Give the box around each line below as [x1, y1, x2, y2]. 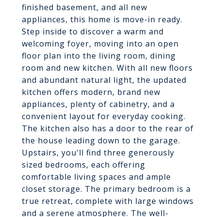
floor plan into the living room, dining [22, 50, 176, 61]
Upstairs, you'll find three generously [22, 147, 174, 158]
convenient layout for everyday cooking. [22, 111, 186, 122]
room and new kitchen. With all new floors [22, 62, 193, 73]
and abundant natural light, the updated [22, 75, 186, 85]
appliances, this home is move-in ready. [22, 14, 183, 25]
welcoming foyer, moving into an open [22, 38, 179, 49]
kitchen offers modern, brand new [22, 87, 160, 97]
